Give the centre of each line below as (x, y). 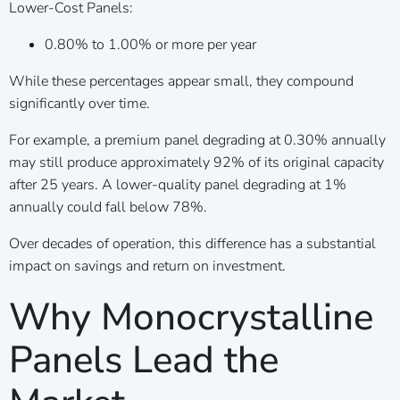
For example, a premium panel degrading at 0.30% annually (197, 140)
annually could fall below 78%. (108, 207)
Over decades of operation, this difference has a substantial (192, 243)
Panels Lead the (144, 360)
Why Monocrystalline (191, 317)
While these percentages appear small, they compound (181, 81)
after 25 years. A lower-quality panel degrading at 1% (178, 184)
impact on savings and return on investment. (147, 266)
